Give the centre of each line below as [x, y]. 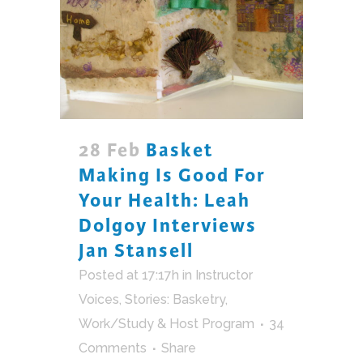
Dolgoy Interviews [168, 225]
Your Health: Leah [164, 200]
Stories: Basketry [175, 299]
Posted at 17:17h [129, 275]
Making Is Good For [172, 175]
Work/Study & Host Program [167, 323]
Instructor [224, 275]
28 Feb [110, 150]
